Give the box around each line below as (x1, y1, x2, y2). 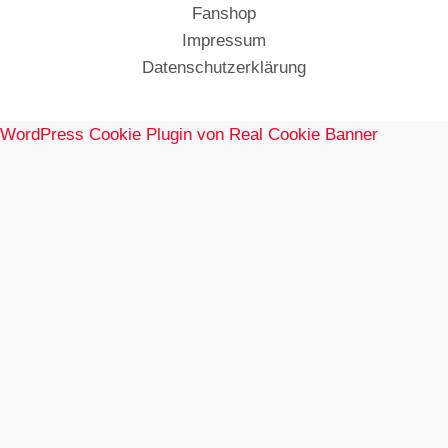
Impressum (182, 30, 266, 50)
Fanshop (192, 3, 256, 23)
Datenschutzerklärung (142, 57, 306, 77)
